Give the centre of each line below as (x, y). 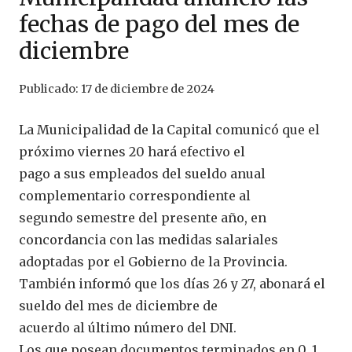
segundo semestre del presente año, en (143, 218)
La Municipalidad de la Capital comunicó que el (169, 130)
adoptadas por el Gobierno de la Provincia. (153, 262)
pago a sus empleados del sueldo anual (142, 174)
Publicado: (50, 89)
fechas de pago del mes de (159, 25)
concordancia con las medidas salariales (148, 240)
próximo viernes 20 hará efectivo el (132, 152)
